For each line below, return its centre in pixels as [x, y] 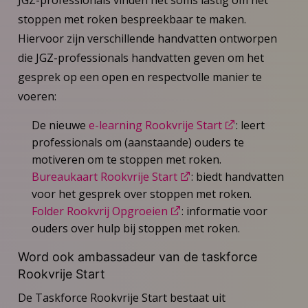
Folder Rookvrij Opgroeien [99, 211]
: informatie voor [224, 211]
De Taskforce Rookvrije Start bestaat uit [121, 297]
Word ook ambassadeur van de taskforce [137, 256]
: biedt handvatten [237, 176]
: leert [250, 125]
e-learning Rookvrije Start [155, 125]
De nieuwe [60, 125]
